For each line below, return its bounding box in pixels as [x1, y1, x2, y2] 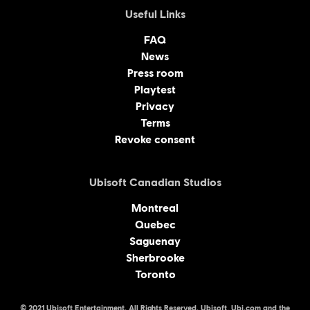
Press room [127, 66, 183, 80]
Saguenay [129, 235, 181, 248]
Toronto [134, 268, 176, 282]
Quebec [134, 218, 176, 232]
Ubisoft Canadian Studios [89, 176, 221, 190]
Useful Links [125, 8, 185, 21]
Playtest [134, 83, 176, 97]
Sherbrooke [125, 251, 185, 265]
